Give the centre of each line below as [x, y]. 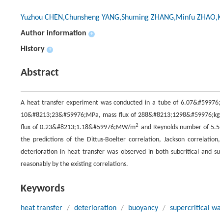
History [33, 49]
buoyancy [143, 208]
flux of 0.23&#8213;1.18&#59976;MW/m [78, 127]
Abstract [40, 73]
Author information [54, 33]
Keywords [43, 189]
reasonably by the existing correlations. [74, 164]
